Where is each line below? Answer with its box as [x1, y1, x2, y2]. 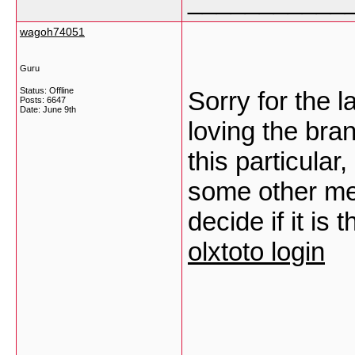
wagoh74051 [20, 25, 85, 38]
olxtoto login [188, 237, 325, 266]
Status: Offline [20, 86, 74, 95]
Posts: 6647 [20, 95, 66, 105]
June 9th [43, 105, 76, 114]
